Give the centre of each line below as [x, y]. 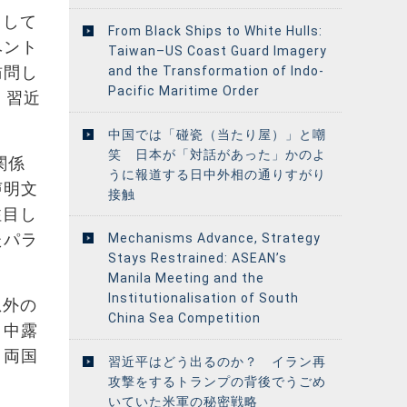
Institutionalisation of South [203, 298]
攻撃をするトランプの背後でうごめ [217, 381]
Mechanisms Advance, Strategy [214, 238]
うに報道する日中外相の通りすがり [217, 174]
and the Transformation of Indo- [216, 70]
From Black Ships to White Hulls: [215, 30]
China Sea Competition [184, 318]
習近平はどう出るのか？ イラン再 [217, 361]
